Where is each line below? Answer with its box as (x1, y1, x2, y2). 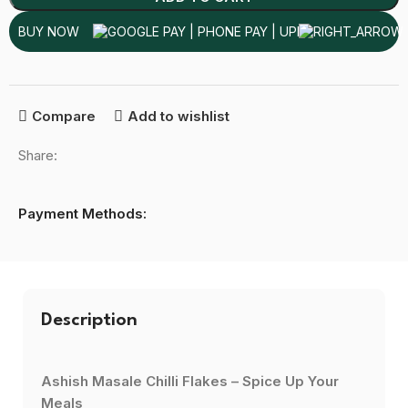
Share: (18, 146, 58, 164)
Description (41, 311, 138, 330)
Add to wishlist (127, 107, 229, 126)
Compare (31, 107, 96, 126)
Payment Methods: (18, 204, 148, 222)
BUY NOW (18, 23, 80, 39)
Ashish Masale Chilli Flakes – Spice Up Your (41, 372, 339, 390)
